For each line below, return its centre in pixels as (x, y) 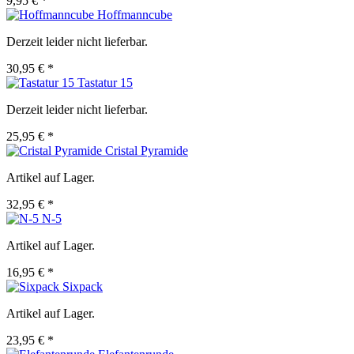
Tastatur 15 (105, 83)
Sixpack (83, 287)
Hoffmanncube (135, 15)
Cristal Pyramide (147, 151)
